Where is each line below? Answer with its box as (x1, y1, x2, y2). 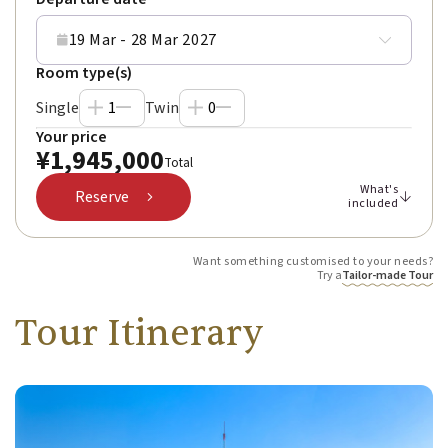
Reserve (74, 186, 129, 209)
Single (36, 97, 79, 120)
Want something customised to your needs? (192, 253, 433, 271)
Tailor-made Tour (342, 267, 433, 285)
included (348, 195, 398, 213)
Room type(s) (36, 62, 132, 85)
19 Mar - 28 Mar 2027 (68, 29, 217, 52)
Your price (36, 126, 107, 149)
